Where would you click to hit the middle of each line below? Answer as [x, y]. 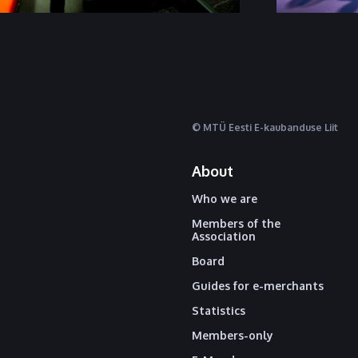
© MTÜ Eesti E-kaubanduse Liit [265, 127]
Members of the [236, 223]
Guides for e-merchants [258, 286]
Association [224, 236]
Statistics [219, 310]
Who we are [225, 199]
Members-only [233, 335]
